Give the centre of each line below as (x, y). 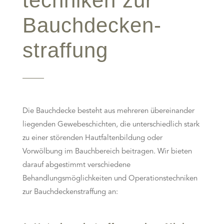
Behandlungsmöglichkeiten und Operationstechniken (110, 179)
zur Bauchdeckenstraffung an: (70, 192)
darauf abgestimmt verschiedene (76, 165)
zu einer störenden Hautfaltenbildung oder (92, 138)
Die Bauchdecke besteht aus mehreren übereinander (108, 111)
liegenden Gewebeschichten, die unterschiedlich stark (111, 125)
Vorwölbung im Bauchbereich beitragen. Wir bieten (107, 152)
